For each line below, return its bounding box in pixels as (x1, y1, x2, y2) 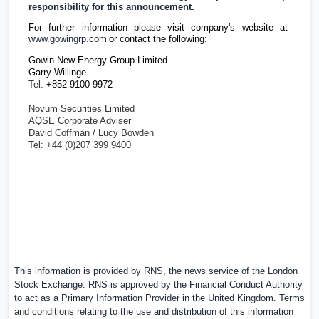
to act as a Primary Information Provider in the (14, 293, 208, 304)
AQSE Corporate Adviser (28, 115, 131, 126)
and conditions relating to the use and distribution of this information (14, 306, 293, 318)
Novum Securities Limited (28, 103, 135, 114)
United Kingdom (208, 293, 273, 304)
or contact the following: (109, 33, 207, 45)
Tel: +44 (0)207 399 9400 (28, 139, 131, 150)
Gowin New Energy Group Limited (28, 54, 170, 66)
